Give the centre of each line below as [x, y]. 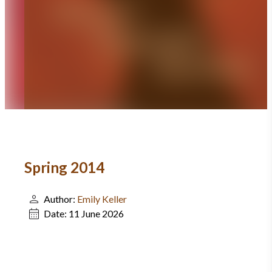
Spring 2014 [64, 167]
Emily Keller [102, 199]
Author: [60, 199]
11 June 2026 [96, 213]
